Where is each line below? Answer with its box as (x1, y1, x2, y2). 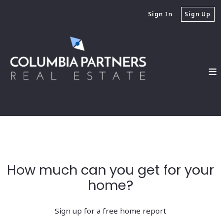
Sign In (147, 9, 173, 18)
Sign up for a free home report (55, 205, 166, 216)
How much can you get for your (7, 161, 16, 180)
